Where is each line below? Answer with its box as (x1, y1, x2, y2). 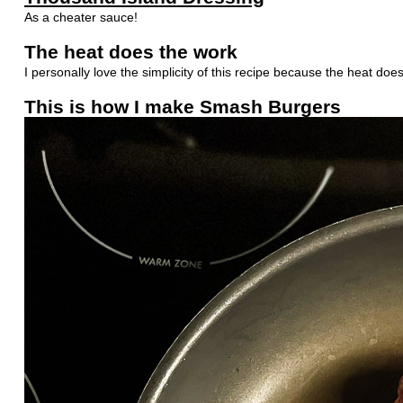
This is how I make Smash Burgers (23, 95, 341, 117)
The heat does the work (23, 40, 237, 62)
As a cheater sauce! (23, 9, 138, 24)
